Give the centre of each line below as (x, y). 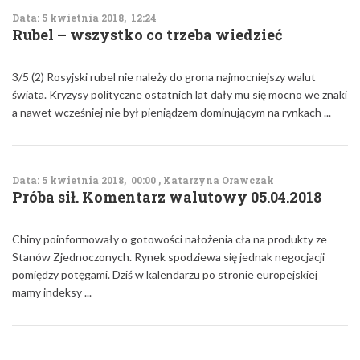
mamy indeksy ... (52, 292)
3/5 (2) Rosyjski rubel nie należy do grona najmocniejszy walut (164, 77)
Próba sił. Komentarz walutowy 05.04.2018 (167, 197)
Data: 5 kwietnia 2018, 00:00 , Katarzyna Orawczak (143, 180)
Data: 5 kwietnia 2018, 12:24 (84, 18)
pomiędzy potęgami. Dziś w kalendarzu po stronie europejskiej (165, 274)
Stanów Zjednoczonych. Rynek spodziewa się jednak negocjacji (168, 257)
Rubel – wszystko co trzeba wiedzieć (147, 35)
